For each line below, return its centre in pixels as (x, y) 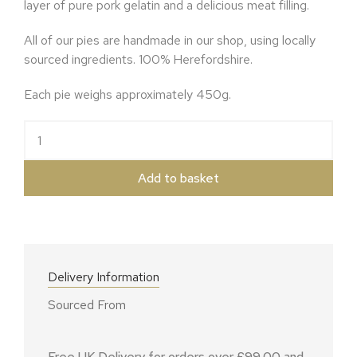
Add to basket (178, 178)
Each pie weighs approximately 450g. (127, 94)
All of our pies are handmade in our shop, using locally (170, 40)
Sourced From (87, 305)
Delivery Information (104, 277)
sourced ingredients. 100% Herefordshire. (138, 59)
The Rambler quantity (84, 129)
